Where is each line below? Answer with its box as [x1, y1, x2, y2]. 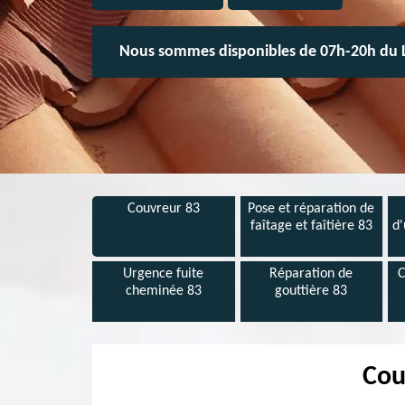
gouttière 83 [275, 284, 348, 298]
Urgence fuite [123, 267, 204, 281]
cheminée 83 [125, 284, 202, 298]
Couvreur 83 [127, 202, 200, 216]
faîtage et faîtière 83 [250, 219, 372, 233]
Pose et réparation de [248, 202, 375, 216]
